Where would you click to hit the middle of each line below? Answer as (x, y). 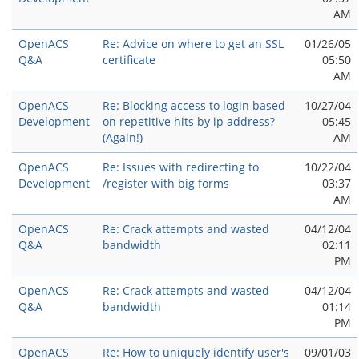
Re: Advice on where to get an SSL (193, 44)
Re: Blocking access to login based (194, 105)
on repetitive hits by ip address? (189, 121)
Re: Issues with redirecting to (181, 167)
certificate (129, 60)
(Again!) (123, 137)
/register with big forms (166, 183)
